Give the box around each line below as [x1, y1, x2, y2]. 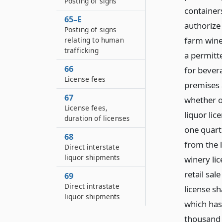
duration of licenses [64, 113, 130, 123]
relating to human [64, 35, 124, 45]
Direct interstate [64, 142, 119, 152]
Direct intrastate [64, 181, 119, 191]
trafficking [64, 46, 99, 55]
